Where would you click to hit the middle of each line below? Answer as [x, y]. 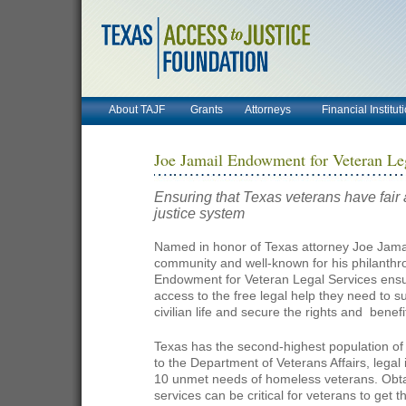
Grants [207, 110]
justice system [199, 213]
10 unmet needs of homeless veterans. [268, 379]
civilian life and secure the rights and [260, 312]
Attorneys [268, 110]
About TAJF [137, 110]
